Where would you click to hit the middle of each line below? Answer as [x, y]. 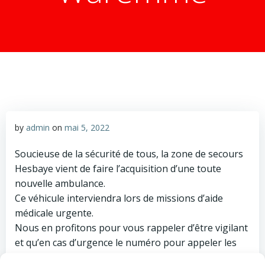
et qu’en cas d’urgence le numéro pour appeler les [126, 243]
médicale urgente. [54, 213]
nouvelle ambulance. [60, 183]
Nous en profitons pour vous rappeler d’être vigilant [131, 228]
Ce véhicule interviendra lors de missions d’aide [119, 198]
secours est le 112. [55, 257]
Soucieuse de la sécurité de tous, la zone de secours [129, 154]
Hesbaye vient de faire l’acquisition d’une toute [118, 169]
